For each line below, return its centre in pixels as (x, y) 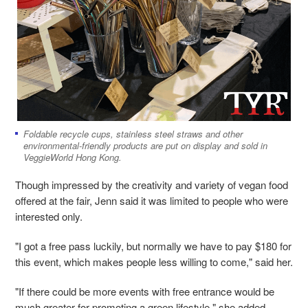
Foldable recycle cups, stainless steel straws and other (133, 134)
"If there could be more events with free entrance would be (145, 291)
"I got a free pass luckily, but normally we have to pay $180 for (153, 246)
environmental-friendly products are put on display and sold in (145, 145)
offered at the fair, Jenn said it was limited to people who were (152, 200)
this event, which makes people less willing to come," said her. (154, 262)
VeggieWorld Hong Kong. (73, 157)
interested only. (49, 216)
